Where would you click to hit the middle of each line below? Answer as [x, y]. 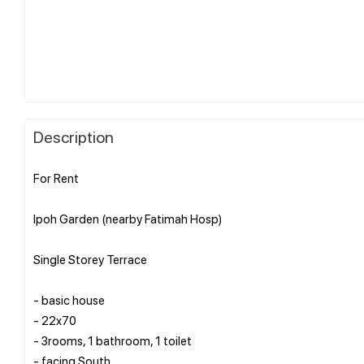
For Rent [56, 178]
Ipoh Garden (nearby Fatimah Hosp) [128, 218]
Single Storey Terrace [90, 259]
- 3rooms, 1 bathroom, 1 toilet [113, 340]
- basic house [69, 299]
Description [74, 136]
